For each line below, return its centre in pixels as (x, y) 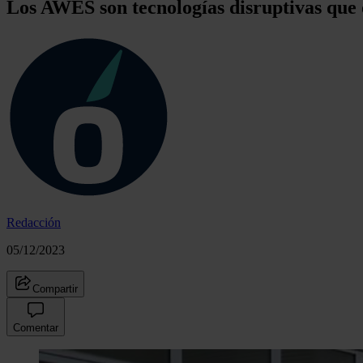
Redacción (34, 222)
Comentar (36, 327)
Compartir (55, 288)
